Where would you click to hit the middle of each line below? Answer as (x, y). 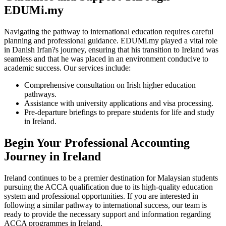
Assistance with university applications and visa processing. (119, 103)
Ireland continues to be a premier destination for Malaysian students (111, 178)
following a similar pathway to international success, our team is (105, 205)
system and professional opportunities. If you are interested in (101, 196)
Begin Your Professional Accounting (97, 143)
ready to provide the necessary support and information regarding (107, 214)
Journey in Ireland (52, 156)
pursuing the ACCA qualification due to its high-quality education (108, 187)
